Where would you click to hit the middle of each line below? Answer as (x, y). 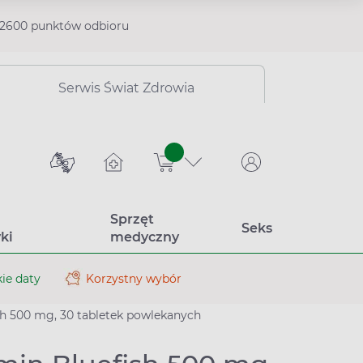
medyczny (144, 237)
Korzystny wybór (134, 278)
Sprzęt (132, 219)
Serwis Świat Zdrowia (126, 88)
